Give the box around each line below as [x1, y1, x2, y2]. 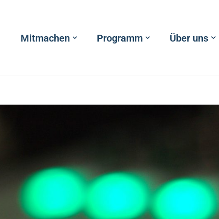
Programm [97, 32, 143, 44]
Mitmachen [21, 32, 70, 44]
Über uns [170, 32, 209, 44]
